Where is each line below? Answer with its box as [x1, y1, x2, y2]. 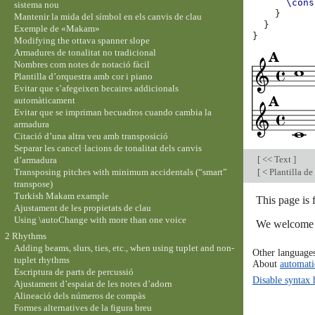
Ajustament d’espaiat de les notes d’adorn [13, 278, 172, 290]
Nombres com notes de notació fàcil [13, 58, 150, 70]
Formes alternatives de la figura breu [13, 302, 152, 314]
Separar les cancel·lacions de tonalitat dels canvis [13, 142, 202, 153]
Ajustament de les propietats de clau [13, 202, 151, 213]
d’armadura [13, 154, 57, 165]
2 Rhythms [4, 231, 46, 242]
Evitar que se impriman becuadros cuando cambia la [13, 106, 212, 117]
